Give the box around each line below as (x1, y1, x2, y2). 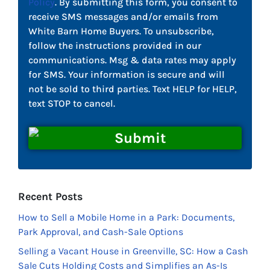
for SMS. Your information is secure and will (28, 69, 225, 81)
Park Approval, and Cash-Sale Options (18, 226, 183, 238)
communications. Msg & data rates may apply (28, 54, 236, 66)
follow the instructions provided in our (28, 40, 201, 52)
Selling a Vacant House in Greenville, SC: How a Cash (18, 245, 248, 257)
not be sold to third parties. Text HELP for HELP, (28, 83, 237, 95)
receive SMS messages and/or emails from (28, 11, 218, 23)
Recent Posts (18, 190, 83, 204)
